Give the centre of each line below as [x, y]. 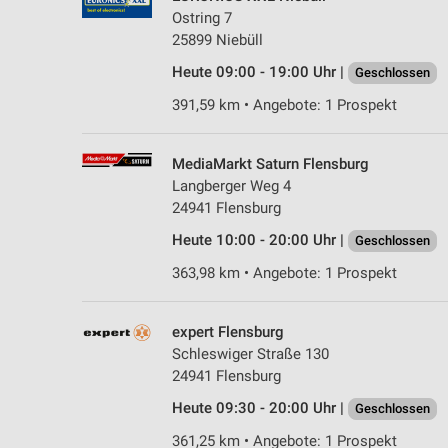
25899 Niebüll [217, 39]
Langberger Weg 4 [231, 185]
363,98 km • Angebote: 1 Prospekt [284, 272]
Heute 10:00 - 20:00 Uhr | [260, 239]
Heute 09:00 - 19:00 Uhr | [260, 71]
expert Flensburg [228, 331]
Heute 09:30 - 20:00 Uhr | [260, 407]
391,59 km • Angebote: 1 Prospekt [284, 104]
